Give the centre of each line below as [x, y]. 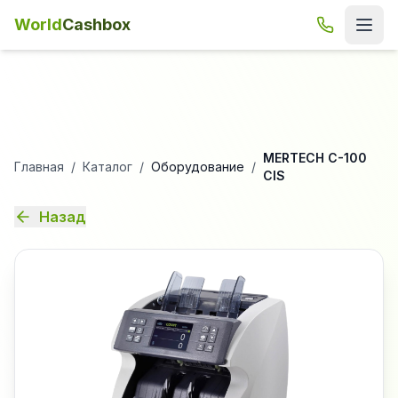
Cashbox [96, 24]
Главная [39, 167]
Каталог [107, 167]
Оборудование [198, 167]
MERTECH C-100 [315, 158]
